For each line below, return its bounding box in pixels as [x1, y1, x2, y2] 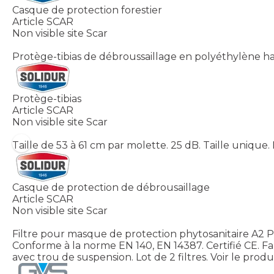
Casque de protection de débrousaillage [12, 181, 210, 193]
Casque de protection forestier [12, 4, 162, 16]
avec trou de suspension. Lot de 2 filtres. [12, 251, 208, 263]
